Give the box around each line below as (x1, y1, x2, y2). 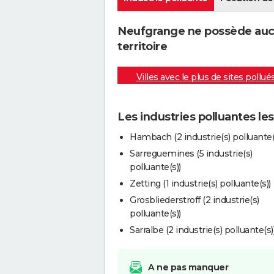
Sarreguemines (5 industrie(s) (130, 147, 253, 159)
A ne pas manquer (148, 261, 228, 273)
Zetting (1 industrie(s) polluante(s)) (130, 177, 271, 189)
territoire (117, 40, 167, 54)
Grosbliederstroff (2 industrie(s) (130, 194, 259, 206)
